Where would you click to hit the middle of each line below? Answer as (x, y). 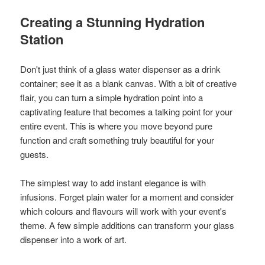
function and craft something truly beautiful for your (117, 140)
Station (42, 39)
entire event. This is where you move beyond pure (117, 126)
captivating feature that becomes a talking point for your (127, 112)
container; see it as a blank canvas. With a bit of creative (129, 83)
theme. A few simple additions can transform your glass (127, 225)
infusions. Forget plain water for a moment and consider (127, 197)
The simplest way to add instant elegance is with (113, 183)
